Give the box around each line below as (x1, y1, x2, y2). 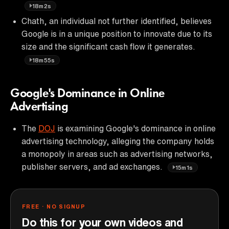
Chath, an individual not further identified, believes (21, 16, 212, 25)
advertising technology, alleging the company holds (21, 136, 214, 145)
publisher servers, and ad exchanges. (21, 162, 165, 171)
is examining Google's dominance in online (55, 124, 216, 132)
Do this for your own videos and (22, 216, 183, 228)
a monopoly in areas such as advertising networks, (21, 149, 213, 158)
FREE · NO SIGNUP (22, 203, 86, 209)
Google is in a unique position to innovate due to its (21, 29, 212, 38)
